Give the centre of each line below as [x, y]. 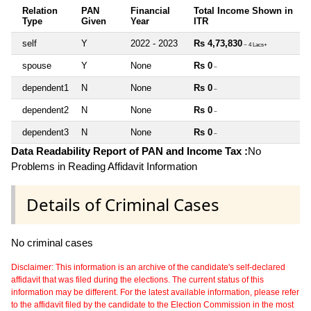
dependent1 [45, 87]
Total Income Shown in [243, 10]
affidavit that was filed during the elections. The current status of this [137, 279]
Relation [40, 10]
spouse [37, 65]
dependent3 [45, 132]
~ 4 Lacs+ [255, 44]
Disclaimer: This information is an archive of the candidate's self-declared [148, 267]
